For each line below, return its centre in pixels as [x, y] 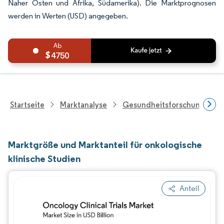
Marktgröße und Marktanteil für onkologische [105, 144]
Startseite [27, 104]
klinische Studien [44, 158]
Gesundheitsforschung [164, 104]
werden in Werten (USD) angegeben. [68, 16]
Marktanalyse [83, 104]
